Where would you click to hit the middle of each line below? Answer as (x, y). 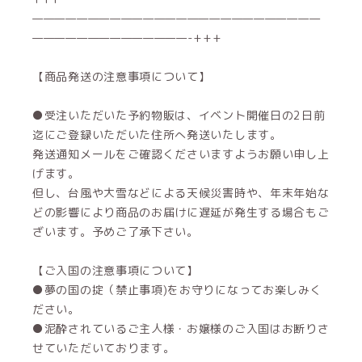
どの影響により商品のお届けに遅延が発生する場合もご (181, 212)
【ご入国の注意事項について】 (116, 270)
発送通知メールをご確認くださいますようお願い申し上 (181, 154)
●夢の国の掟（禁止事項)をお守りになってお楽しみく (177, 290)
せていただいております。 (104, 348)
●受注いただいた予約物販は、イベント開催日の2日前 (179, 115)
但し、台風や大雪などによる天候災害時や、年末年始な (181, 193)
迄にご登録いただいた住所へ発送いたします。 (157, 135)
